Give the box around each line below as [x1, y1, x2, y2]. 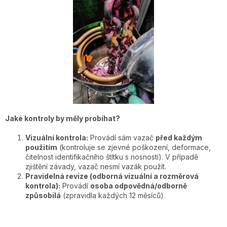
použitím [25, 143, 57, 152]
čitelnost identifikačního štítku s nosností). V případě [25, 153, 198, 162]
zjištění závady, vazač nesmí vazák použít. [25, 162, 166, 171]
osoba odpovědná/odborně [90, 181, 187, 191]
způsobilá [25, 191, 61, 200]
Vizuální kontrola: [25, 133, 88, 142]
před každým [156, 133, 202, 142]
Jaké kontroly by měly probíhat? [5, 114, 120, 123]
